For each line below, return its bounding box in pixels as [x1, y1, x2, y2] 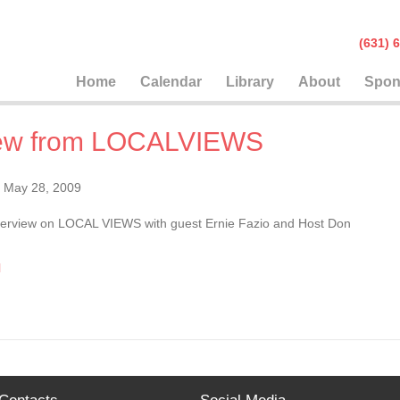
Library [226, 73, 275, 89]
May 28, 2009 [3, 179, 81, 195]
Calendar [140, 73, 203, 89]
